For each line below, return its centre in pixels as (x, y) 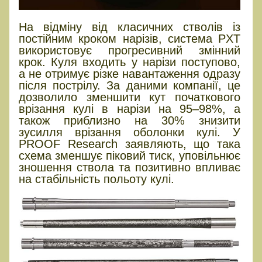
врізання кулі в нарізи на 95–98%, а (130, 109)
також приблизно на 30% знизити (130, 121)
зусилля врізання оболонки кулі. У (130, 132)
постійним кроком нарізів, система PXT (130, 39)
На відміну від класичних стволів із (130, 27)
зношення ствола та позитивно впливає (130, 168)
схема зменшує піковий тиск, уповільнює (130, 156)
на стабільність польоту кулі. (96, 179)
